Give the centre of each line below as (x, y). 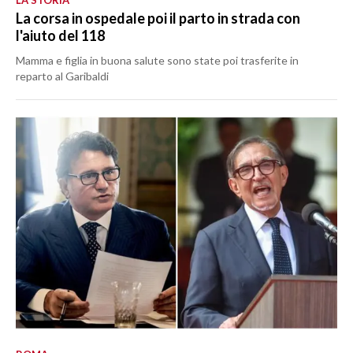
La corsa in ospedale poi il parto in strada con (158, 18)
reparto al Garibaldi (62, 76)
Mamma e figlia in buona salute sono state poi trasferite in (157, 60)
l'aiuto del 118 (60, 35)
